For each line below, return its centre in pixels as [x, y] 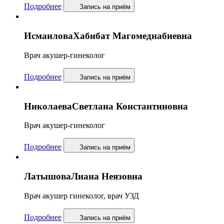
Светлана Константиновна [130, 106]
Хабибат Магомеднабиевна [132, 36]
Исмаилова [48, 36]
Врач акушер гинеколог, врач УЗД [81, 195]
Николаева [48, 106]
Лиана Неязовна [107, 176]
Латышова [47, 176]
